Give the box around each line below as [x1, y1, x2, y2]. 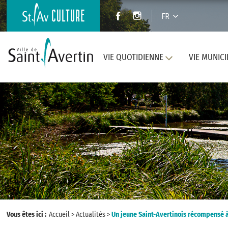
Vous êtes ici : [7, 210, 48, 219]
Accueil [49, 210, 70, 219]
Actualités [76, 210, 105, 219]
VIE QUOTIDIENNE [103, 52, 163, 63]
